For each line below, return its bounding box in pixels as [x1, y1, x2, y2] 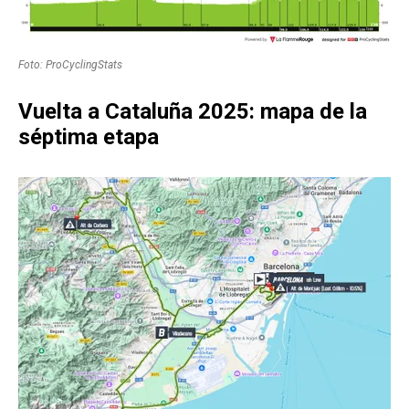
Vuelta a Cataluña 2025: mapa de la [18, 99, 367, 125]
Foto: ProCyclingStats [18, 58, 122, 72]
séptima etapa [18, 124, 159, 151]
